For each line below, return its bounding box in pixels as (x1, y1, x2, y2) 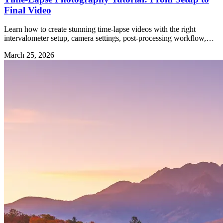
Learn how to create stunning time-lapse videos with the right (4, 25, 196, 34)
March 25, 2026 (4, 51, 54, 60)
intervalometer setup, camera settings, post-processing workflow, (4, 34, 206, 43)
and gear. (4, 43, 32, 52)
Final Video (4, 4, 51, 15)
